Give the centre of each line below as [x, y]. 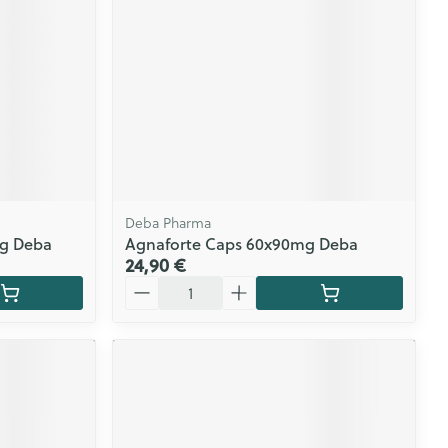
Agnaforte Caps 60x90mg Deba [242, 244]
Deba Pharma [168, 223]
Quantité [158, 285]
